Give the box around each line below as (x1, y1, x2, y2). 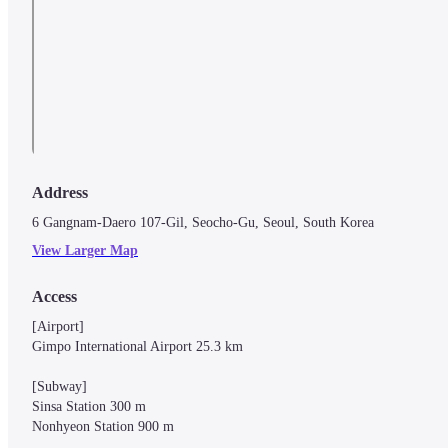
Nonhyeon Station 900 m (32, 419, 174, 435)
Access (32, 288, 77, 306)
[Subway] (32, 379, 87, 395)
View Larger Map (32, 243, 138, 259)
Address (32, 184, 88, 202)
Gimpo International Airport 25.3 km (32, 339, 243, 355)
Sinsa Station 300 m (32, 399, 146, 415)
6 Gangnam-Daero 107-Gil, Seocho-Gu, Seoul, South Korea (32, 215, 374, 231)
